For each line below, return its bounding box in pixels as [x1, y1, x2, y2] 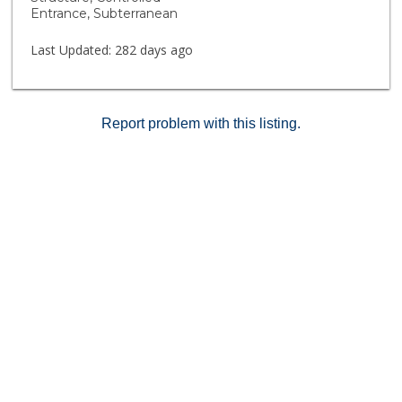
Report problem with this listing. [101, 116, 301, 131]
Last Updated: [31, 41, 112, 58]
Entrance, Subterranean [31, 5, 179, 22]
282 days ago [111, 41, 194, 58]
